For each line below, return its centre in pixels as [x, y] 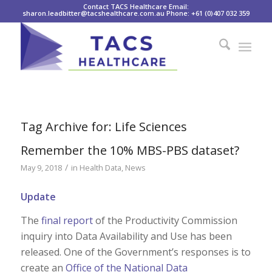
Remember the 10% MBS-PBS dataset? [130, 150]
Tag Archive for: [67, 127]
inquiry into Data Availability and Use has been [126, 236]
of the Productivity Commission [165, 221]
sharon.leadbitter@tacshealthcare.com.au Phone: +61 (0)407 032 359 [136, 13]
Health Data [100, 168]
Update [38, 196]
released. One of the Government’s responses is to [135, 252]
